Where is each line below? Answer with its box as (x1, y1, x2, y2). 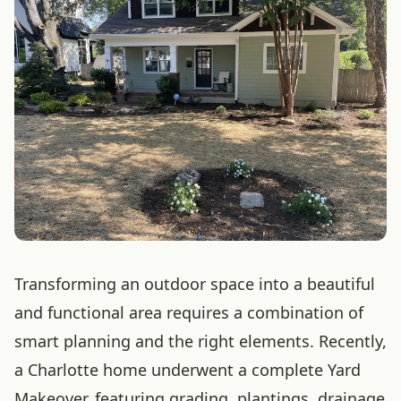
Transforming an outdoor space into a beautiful (14, 273, 375, 294)
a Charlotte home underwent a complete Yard (14, 359, 361, 380)
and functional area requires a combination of (14, 302, 363, 323)
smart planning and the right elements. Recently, (14, 330, 387, 352)
